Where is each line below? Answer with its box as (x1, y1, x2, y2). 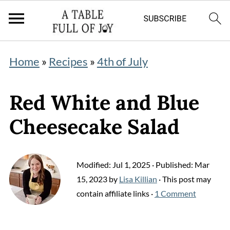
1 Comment (154, 188, 196, 198)
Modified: (76, 160, 112, 169)
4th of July (97, 54, 148, 68)
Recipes (48, 54, 88, 68)
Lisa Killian (119, 174, 157, 184)
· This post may (157, 174, 211, 184)
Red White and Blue (9, 89, 199, 116)
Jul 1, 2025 (112, 160, 150, 169)
